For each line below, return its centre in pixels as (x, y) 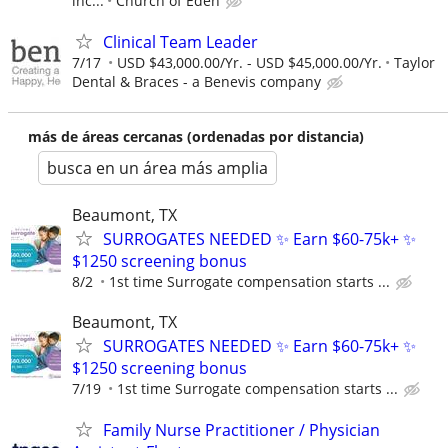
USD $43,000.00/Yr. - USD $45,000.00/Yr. (249, 63)
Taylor (414, 63)
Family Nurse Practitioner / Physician (241, 429)
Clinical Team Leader (180, 42)
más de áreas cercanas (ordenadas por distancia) (196, 137)
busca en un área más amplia (157, 168)
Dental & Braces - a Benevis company (196, 82)
